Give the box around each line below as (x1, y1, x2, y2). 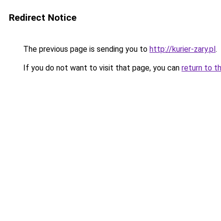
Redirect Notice (9, 12, 76, 23)
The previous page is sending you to (21, 44, 149, 54)
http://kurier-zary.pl (149, 44, 216, 54)
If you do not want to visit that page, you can (21, 63, 182, 73)
